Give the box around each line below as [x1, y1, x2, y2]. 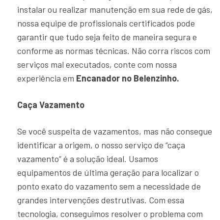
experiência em [17, 73, 76, 83]
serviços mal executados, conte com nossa [17, 59, 177, 70]
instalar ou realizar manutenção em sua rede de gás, [17, 4, 213, 15]
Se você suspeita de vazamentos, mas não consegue [17, 126, 212, 137]
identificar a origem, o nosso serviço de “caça [17, 139, 185, 150]
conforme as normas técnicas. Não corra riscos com [17, 45, 210, 56]
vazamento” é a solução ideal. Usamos [17, 153, 158, 164]
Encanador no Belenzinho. [76, 73, 179, 83]
